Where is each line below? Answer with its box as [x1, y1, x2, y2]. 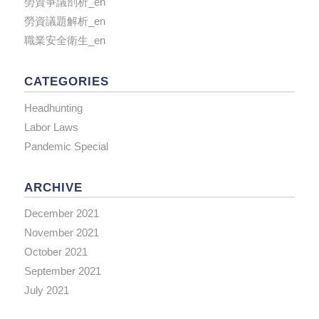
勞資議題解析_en [23, 15, 105, 28]
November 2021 [23, 226, 99, 239]
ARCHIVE [23, 180, 83, 194]
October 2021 [23, 246, 88, 258]
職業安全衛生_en [23, 34, 105, 47]
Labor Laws [23, 120, 78, 133]
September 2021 [23, 265, 101, 278]
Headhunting [23, 101, 83, 114]
